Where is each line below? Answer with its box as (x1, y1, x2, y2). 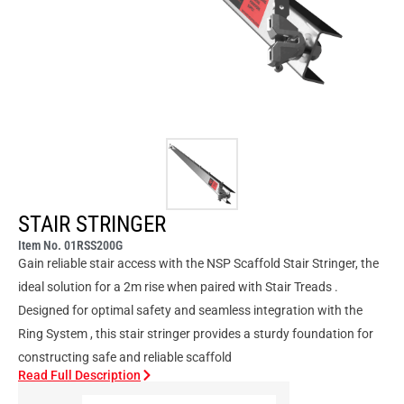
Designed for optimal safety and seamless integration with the (18, 303, 365, 317)
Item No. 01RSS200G (18, 238, 123, 252)
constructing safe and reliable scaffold (18, 350, 232, 364)
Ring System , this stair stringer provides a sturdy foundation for (18, 326, 373, 341)
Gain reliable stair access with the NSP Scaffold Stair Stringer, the (18, 256, 379, 271)
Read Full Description (18, 368, 141, 382)
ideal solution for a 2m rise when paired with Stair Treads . (18, 280, 338, 294)
